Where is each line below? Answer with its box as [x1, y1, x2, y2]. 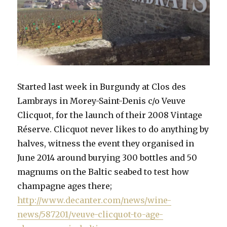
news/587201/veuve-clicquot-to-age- [17, 209, 164, 220]
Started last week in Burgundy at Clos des [17, 82, 186, 92]
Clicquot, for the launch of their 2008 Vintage [17, 110, 203, 121]
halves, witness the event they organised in [17, 138, 195, 149]
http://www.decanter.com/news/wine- [17, 195, 172, 206]
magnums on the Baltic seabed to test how [17, 167, 190, 177]
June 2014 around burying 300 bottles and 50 [17, 153, 198, 163]
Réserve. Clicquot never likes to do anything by [17, 124, 209, 135]
